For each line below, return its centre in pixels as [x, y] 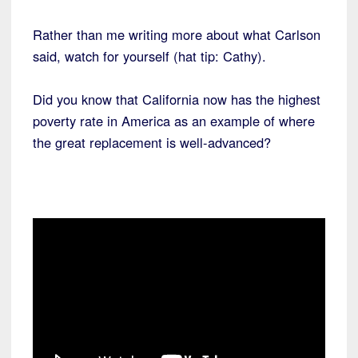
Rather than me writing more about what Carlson [177, 34]
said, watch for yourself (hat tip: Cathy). [149, 56]
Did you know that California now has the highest [177, 99]
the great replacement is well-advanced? [152, 142]
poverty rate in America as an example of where [174, 120]
